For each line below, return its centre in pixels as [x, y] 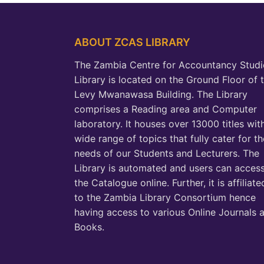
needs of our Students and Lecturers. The [167, 153]
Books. [89, 227]
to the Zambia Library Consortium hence [165, 197]
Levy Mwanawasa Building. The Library [161, 94]
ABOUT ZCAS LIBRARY [132, 42]
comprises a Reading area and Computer [166, 109]
